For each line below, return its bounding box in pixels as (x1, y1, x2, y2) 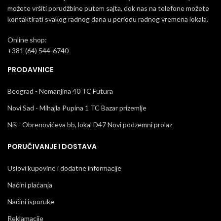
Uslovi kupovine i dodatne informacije (7, 164, 121, 173)
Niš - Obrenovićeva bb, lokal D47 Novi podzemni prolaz (7, 120, 172, 129)
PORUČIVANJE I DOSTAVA (7, 142, 97, 152)
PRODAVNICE (7, 65, 53, 75)
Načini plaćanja (7, 181, 52, 189)
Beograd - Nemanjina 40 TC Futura (7, 87, 113, 96)
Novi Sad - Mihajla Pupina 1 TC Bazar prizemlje (7, 104, 147, 112)
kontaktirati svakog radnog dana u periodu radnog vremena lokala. (7, 15, 208, 24)
